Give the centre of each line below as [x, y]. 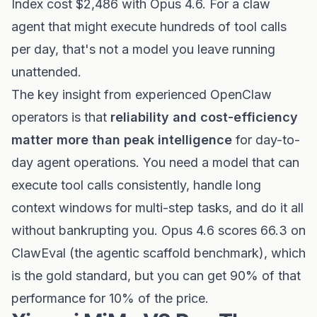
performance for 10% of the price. [110, 298]
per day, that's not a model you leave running [143, 49]
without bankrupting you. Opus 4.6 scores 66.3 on [158, 230]
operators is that [61, 117]
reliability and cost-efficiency [204, 117]
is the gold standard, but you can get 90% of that [156, 276]
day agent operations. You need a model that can [155, 162]
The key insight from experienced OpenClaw [142, 94]
